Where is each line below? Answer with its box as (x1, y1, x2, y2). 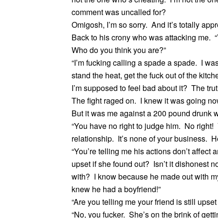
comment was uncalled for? (72, 6, 166, 18)
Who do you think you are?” (72, 44, 166, 56)
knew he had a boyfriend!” (72, 183, 161, 195)
